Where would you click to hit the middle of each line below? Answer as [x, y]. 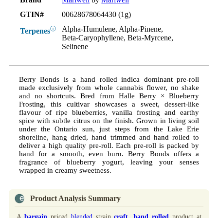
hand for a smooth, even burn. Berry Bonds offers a [109, 154]
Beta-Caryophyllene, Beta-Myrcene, [118, 37]
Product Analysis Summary [75, 198]
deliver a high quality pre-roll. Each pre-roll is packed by [109, 145]
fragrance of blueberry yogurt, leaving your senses [109, 162]
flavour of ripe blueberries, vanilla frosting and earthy [109, 112]
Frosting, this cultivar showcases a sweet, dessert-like [109, 104]
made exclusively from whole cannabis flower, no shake [109, 87]
